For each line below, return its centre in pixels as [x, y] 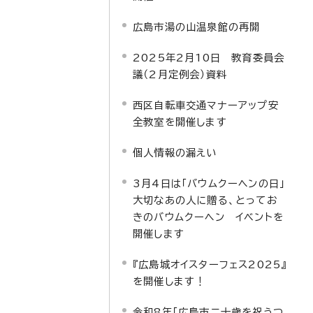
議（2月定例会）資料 [180, 74]
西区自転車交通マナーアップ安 [206, 105]
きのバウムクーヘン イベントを [208, 217]
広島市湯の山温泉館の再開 [197, 27]
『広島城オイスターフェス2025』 [210, 264]
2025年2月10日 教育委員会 [209, 58]
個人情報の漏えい [175, 153]
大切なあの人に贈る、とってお [205, 200]
